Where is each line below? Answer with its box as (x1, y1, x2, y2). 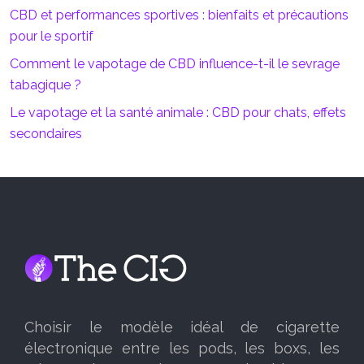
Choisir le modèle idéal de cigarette (24, 318, 340, 336)
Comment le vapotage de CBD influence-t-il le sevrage (10, 56, 340, 71)
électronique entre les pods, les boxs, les (24, 340, 340, 357)
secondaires (10, 126, 82, 141)
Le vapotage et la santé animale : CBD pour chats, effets (10, 105, 346, 120)
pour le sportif (10, 28, 93, 44)
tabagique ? (10, 77, 81, 93)
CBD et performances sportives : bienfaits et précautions (10, 7, 349, 23)
